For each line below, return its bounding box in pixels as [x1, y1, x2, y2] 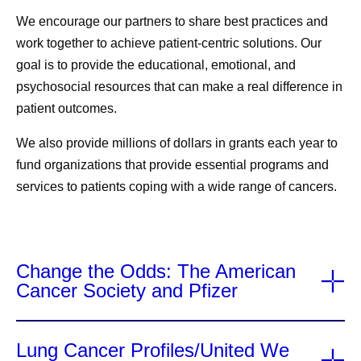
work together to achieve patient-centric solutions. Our [16, 36, 322, 50]
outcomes [58, 102, 114, 115]
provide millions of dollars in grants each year [66, 136, 324, 150]
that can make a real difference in [151, 80, 342, 93]
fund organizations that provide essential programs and [16, 158, 329, 172]
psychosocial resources [16, 80, 151, 93]
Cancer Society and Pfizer [16, 280, 238, 301]
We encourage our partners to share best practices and [16, 15, 328, 28]
